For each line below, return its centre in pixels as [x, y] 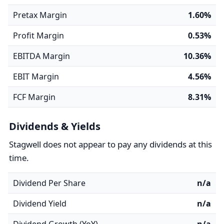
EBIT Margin [36, 76]
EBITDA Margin [41, 56]
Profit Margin [38, 35]
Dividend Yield [40, 203]
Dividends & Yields [55, 126]
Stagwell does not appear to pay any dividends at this [110, 144]
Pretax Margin [40, 15]
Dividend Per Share [49, 183]
